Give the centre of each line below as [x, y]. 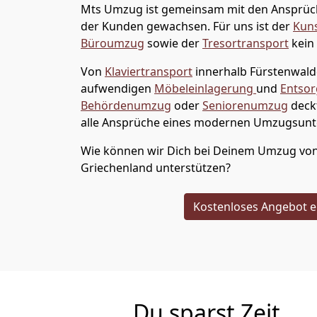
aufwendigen [117, 88]
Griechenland [118, 168]
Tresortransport [246, 43]
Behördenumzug [126, 105]
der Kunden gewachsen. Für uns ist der [187, 26]
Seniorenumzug [245, 105]
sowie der [173, 43]
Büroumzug [113, 43]
